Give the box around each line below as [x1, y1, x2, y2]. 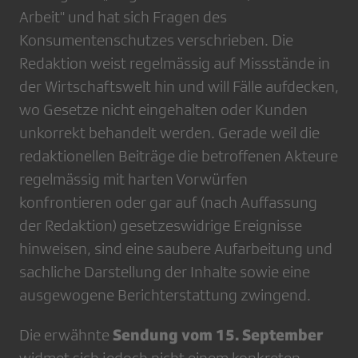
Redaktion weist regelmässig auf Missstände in [19, 54, 330, 72]
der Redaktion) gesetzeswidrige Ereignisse [19, 217, 302, 234]
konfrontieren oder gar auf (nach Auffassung [19, 193, 317, 211]
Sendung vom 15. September [113, 325, 323, 344]
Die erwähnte [19, 326, 113, 344]
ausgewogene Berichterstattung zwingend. [19, 286, 311, 304]
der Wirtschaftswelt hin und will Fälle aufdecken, [19, 78, 339, 95]
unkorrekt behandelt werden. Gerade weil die [19, 124, 320, 141]
